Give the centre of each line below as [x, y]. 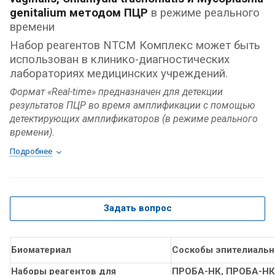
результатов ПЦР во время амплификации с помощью [133, 106]
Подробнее [31, 152]
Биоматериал [41, 250]
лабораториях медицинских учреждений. [119, 74]
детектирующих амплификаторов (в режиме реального [134, 119]
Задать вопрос [137, 208]
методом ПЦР [107, 13]
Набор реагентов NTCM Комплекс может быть [135, 46]
